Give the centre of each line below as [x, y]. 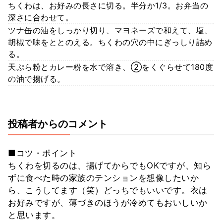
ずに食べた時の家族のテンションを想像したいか [103, 178]
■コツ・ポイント [42, 153]
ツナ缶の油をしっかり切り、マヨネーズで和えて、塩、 [110, 30]
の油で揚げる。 [37, 79]
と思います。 [34, 215]
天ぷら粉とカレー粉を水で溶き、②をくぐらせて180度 [111, 67]
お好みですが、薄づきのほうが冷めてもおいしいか [108, 203]
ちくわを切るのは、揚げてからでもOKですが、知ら [110, 166]
